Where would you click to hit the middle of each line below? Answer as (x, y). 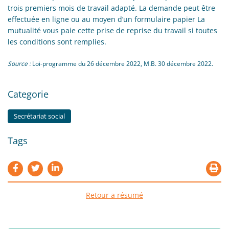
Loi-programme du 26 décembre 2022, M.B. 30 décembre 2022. (123, 63)
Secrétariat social (39, 116)
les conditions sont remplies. (57, 41)
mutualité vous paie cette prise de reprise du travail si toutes (112, 30)
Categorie (28, 94)
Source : (20, 63)
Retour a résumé (114, 195)
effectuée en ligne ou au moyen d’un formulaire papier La (106, 19)
